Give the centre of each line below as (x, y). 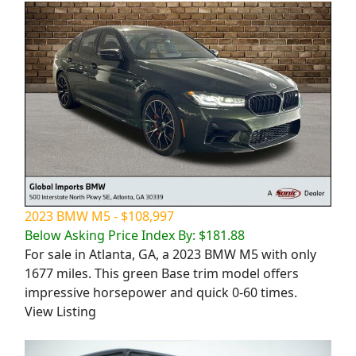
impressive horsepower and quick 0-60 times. (161, 292)
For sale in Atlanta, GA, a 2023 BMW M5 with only (170, 254)
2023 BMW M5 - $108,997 (99, 216)
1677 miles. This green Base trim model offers (162, 273)
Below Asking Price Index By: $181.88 (135, 235)
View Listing (60, 311)
